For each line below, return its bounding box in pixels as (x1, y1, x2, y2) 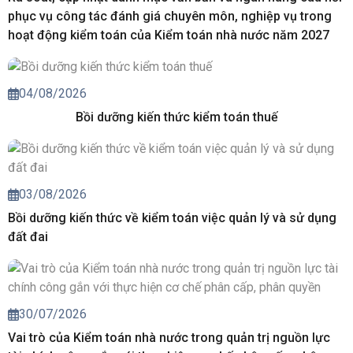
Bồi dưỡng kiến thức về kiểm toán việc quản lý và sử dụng (8, 210, 336, 226)
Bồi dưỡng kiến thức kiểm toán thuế (75, 110, 278, 125)
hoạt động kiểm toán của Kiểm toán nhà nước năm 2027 (8, 27, 329, 43)
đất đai (8, 229, 48, 245)
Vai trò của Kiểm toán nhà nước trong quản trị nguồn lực (8, 330, 330, 346)
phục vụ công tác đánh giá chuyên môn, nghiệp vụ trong (8, 8, 332, 24)
